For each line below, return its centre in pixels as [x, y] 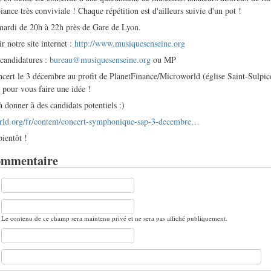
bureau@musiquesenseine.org [100, 60]
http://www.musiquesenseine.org [130, 44]
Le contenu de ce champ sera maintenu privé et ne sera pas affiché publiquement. [115, 218]
